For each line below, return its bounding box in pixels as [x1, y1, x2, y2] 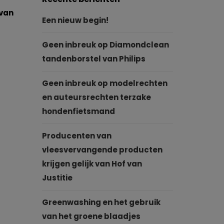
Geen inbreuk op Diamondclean [41, 39, 169, 50]
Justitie [41, 172, 72, 183]
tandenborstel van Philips [41, 53, 145, 64]
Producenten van [41, 130, 111, 141]
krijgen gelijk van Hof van [41, 158, 142, 169]
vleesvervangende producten [41, 144, 162, 155]
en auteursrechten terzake [41, 92, 151, 102]
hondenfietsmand [41, 106, 115, 116]
